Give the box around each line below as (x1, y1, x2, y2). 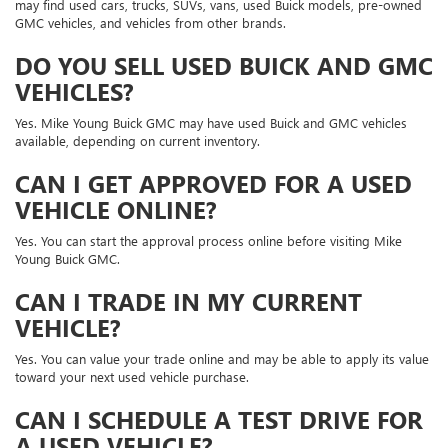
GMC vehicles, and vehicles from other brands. (15, 13, 286, 31)
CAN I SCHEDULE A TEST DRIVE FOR (15, 402, 423, 435)
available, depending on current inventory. (15, 131, 260, 149)
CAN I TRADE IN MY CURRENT (15, 284, 362, 317)
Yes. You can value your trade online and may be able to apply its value (15, 349, 429, 367)
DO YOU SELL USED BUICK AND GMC (15, 48, 433, 81)
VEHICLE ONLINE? (15, 192, 217, 225)
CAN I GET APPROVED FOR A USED (15, 166, 412, 199)
